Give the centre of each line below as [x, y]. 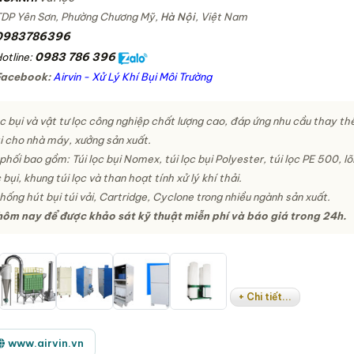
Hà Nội [178, 17]
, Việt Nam [222, 17]
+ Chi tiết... [265, 297]
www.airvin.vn [46, 343]
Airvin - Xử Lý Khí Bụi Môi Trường [133, 77]
